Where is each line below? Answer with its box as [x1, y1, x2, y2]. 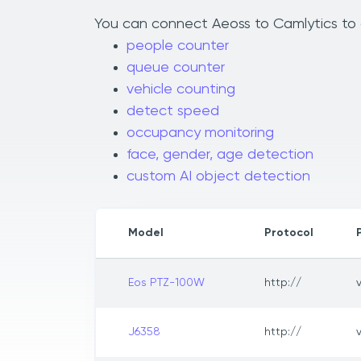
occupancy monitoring [127, 126, 274, 141]
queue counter [127, 60, 225, 76]
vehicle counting [127, 82, 235, 98]
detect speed [127, 104, 219, 119]
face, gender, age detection [127, 147, 313, 163]
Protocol [264, 227, 313, 239]
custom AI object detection [127, 169, 310, 185]
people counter [127, 39, 229, 54]
